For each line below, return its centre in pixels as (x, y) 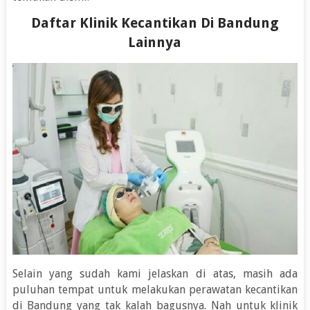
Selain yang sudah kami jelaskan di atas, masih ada (155, 273)
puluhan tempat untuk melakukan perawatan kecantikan (155, 289)
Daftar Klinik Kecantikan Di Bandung (155, 22)
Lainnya (155, 42)
